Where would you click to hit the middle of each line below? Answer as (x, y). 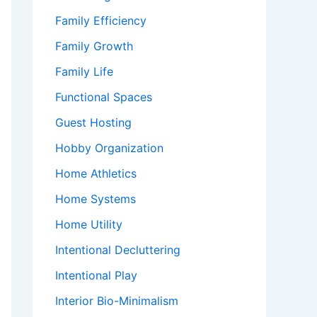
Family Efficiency (101, 21)
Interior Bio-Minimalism (117, 301)
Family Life (84, 71)
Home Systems (96, 199)
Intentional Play (96, 275)
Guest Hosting (93, 122)
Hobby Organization (109, 148)
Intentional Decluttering (118, 250)
